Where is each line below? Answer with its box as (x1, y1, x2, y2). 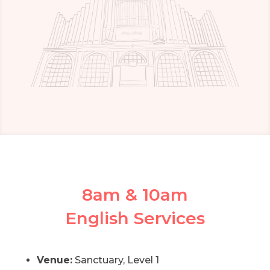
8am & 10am (81, 184, 188, 206)
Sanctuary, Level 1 (72, 254, 159, 266)
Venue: (36, 254, 72, 266)
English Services (64, 208, 205, 229)
